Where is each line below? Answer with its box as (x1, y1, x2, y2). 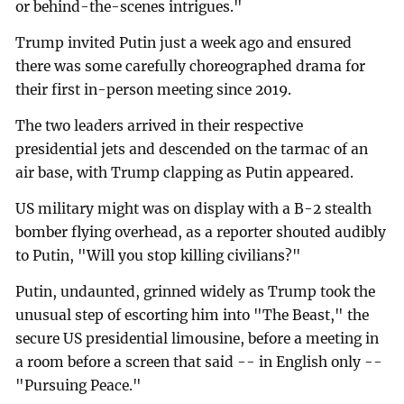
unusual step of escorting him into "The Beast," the (15, 306, 370, 324)
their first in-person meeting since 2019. (15, 81, 292, 99)
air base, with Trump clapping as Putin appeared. (15, 163, 354, 181)
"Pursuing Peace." (15, 376, 142, 394)
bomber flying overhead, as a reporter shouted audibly (15, 223, 387, 241)
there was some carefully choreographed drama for (15, 58, 366, 76)
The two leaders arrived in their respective (15, 116, 304, 134)
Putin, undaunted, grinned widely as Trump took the (15, 282, 376, 300)
